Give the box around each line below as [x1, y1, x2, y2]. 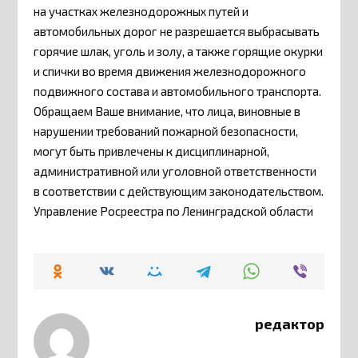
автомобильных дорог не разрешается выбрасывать [34, 24, 320, 39]
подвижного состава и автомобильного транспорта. [34, 84, 322, 99]
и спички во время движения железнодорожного [34, 64, 307, 79]
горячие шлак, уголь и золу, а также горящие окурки [34, 44, 324, 59]
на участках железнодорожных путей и [34, 4, 249, 19]
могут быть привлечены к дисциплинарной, [34, 144, 270, 159]
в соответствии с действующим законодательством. [34, 184, 324, 199]
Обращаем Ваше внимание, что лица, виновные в [34, 104, 301, 119]
